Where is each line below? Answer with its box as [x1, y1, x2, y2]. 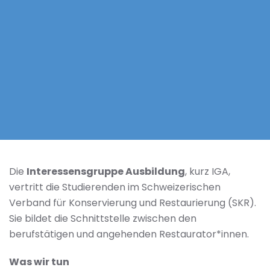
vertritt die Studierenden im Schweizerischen [9, 180, 221, 194]
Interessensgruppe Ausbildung [27, 165, 185, 178]
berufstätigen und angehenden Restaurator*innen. [9, 227, 249, 241]
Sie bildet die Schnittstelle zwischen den [9, 212, 196, 225]
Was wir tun [9, 255, 69, 269]
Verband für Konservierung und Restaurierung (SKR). [9, 196, 256, 210]
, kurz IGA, [185, 165, 230, 178]
